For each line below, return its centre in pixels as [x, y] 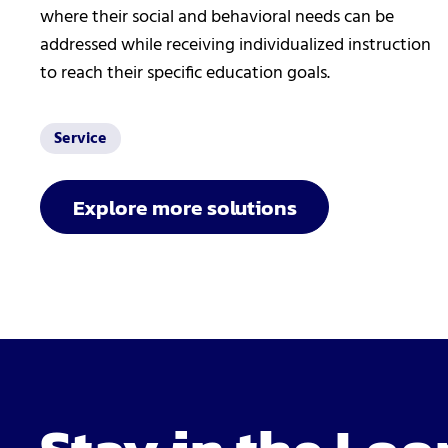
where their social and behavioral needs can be [217, 18]
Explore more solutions [184, 207]
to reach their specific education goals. [185, 74]
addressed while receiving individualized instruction [235, 46]
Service [80, 138]
